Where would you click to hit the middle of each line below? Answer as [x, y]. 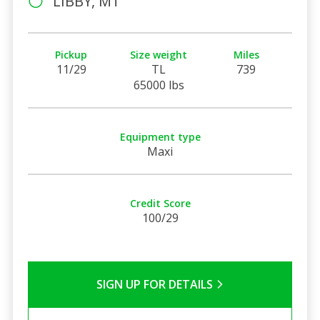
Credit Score [160, 203]
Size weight [159, 54]
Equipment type [160, 136]
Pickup [71, 54]
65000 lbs [159, 85]
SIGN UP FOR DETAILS [156, 284]
